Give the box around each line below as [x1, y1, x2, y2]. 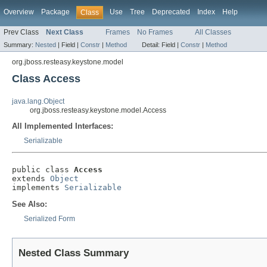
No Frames [137, 28, 173, 37]
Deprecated [152, 8, 190, 16]
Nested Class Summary [18, 247, 129, 259]
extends [12, 174, 50, 184]
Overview [4, 8, 34, 16]
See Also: [12, 200, 47, 209]
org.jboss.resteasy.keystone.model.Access [30, 106, 166, 115]
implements [12, 183, 64, 193]
